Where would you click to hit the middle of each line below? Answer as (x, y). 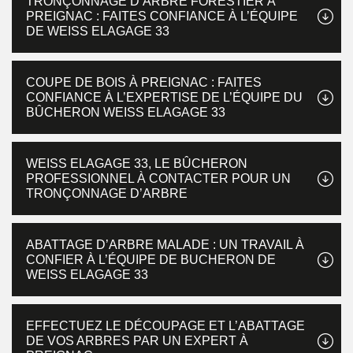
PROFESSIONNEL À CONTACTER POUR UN (158, 178)
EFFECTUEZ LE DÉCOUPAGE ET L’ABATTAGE (165, 326)
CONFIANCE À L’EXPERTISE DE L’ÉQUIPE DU (164, 97)
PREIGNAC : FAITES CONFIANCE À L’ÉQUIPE (162, 16)
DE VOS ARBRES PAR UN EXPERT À (137, 341)
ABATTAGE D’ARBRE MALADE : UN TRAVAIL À (165, 245)
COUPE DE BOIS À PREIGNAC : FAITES (144, 82)
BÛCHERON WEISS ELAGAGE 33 (126, 112)
